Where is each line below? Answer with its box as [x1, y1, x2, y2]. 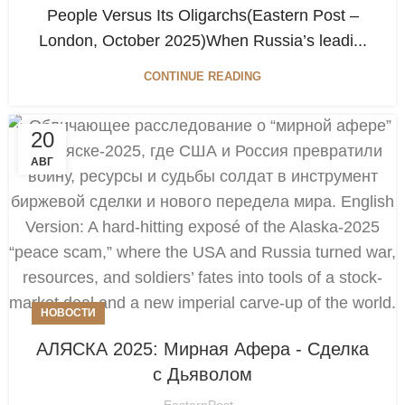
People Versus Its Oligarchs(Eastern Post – [46, 5, 359, 24]
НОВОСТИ [41, 306, 96, 319]
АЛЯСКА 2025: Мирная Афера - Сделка [36, 338, 369, 359]
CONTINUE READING [144, 69, 261, 83]
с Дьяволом [153, 363, 252, 384]
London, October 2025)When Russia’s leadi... [38, 31, 367, 50]
